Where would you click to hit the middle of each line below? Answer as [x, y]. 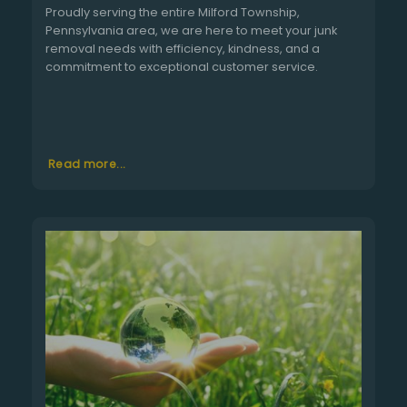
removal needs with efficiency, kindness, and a [183, 48]
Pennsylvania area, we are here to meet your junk [191, 30]
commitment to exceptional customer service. [182, 66]
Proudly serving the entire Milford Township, [173, 12]
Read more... [87, 164]
